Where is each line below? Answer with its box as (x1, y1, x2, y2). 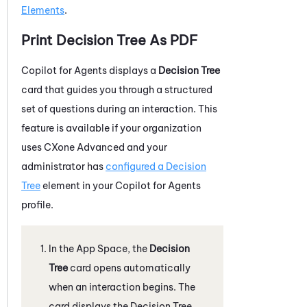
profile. (21, 198, 53, 211)
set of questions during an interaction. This (21, 102, 217, 115)
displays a (107, 64, 158, 77)
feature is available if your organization (21, 121, 201, 134)
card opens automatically (68, 261, 191, 274)
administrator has (21, 160, 106, 173)
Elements (21, 3, 64, 16)
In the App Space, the (49, 242, 149, 255)
